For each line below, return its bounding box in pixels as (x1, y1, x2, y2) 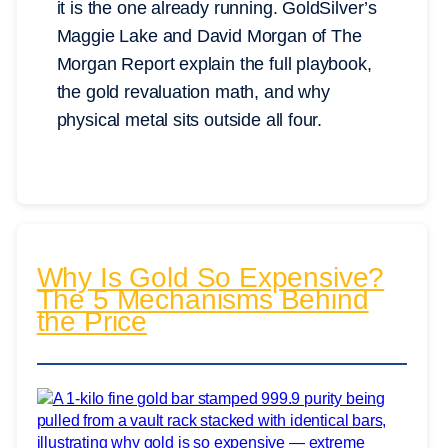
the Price (36, 305, 148, 337)
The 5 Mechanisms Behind (36, 283, 369, 315)
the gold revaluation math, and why (56, 81, 330, 102)
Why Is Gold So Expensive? (36, 261, 385, 293)
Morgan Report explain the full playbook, (56, 53, 372, 74)
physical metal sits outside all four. (56, 109, 323, 130)
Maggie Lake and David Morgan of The (56, 25, 362, 46)
